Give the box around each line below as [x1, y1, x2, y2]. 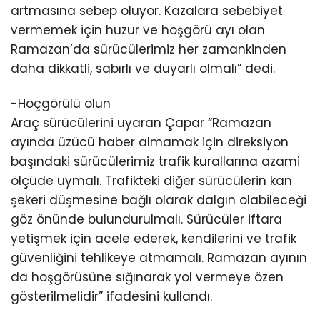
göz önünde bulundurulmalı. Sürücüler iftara [11, 210, 282, 228]
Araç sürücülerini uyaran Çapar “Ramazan [11, 114, 271, 131]
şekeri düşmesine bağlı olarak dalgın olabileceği [11, 191, 306, 209]
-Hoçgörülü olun [11, 94, 111, 112]
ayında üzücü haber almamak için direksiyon [11, 133, 289, 151]
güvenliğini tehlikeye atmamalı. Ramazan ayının [11, 249, 307, 266]
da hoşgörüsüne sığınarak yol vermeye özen [11, 268, 284, 286]
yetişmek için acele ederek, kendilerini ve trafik [11, 229, 296, 247]
